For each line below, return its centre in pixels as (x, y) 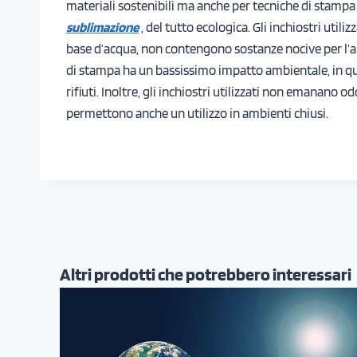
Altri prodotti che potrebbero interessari (206, 275)
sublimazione (102, 27)
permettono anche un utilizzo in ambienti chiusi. (197, 113)
